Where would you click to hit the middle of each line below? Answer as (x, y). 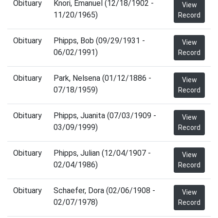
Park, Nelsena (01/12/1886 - (102, 78)
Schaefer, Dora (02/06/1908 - (104, 191)
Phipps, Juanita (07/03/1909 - (105, 116)
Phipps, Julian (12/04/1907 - (102, 153)
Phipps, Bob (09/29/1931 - (99, 41)
